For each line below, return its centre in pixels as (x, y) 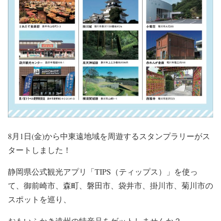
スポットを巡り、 (39, 199)
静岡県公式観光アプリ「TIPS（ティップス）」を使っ (103, 171)
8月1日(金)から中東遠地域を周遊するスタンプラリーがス (109, 136)
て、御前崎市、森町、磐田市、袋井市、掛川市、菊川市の (110, 185)
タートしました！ (39, 149)
